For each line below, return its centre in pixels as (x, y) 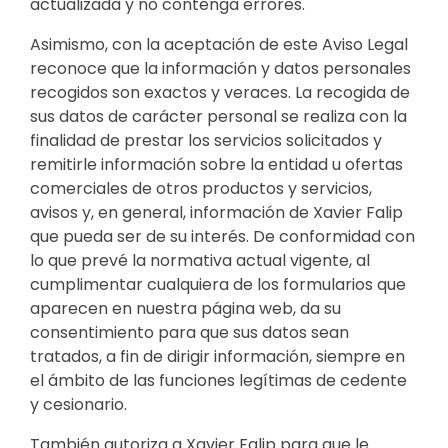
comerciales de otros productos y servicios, (201, 188)
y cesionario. (78, 404)
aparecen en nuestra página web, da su (185, 308)
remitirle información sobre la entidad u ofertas (216, 164)
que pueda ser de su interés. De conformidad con (222, 236)
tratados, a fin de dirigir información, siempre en (217, 356)
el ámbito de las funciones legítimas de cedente (218, 380)
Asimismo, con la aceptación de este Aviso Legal (219, 44)
